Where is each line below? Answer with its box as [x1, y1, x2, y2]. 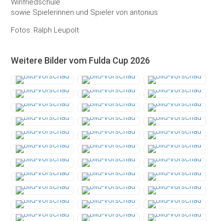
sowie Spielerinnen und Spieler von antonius [11, 8, 158, 17]
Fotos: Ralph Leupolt [11, 26, 79, 35]
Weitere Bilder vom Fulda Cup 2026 [11, 55, 150, 66]
